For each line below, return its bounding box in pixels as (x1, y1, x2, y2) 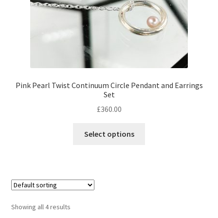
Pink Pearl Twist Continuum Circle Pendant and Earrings (15, 80, 203, 90)
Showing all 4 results (11, 202, 71, 212)
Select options (84, 129, 134, 139)
